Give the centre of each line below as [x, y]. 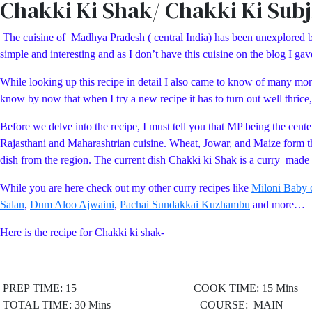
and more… [278, 204]
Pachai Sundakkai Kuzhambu [185, 204]
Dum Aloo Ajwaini [72, 204]
